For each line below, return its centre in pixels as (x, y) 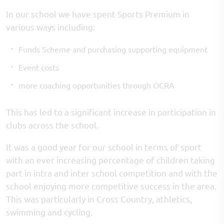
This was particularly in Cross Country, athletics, (99, 199)
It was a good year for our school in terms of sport (104, 147)
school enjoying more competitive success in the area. (111, 186)
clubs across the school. (53, 125)
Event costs (39, 67)
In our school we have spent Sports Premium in (98, 14)
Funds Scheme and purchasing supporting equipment (113, 49)
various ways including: (50, 27)
